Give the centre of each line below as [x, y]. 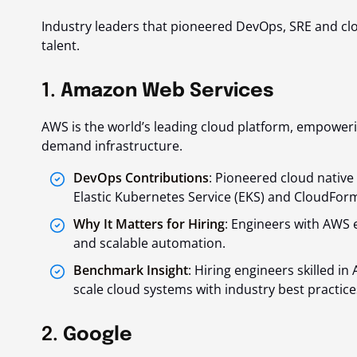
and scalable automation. [149, 243]
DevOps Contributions [141, 177]
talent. [61, 45]
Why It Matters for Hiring [149, 224]
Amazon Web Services [170, 91]
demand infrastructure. [112, 145]
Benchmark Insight [131, 270]
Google [98, 335]
